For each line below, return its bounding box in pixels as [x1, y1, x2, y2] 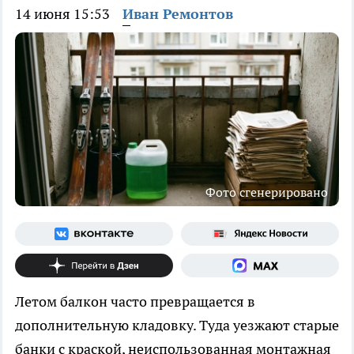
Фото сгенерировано [205, 183, 328, 200]
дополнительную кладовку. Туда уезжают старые [15, 315, 339, 334]
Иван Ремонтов [122, 5, 233, 23]
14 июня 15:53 [15, 5, 110, 23]
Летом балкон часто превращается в [15, 292, 255, 311]
